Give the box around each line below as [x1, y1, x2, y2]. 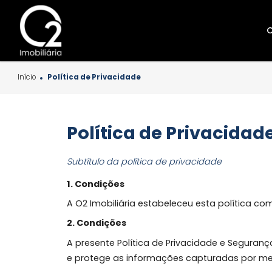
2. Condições [74, 241, 143, 255]
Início [19, 80, 40, 92]
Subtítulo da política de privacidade [74, 172, 246, 186]
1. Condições [74, 197, 141, 211]
